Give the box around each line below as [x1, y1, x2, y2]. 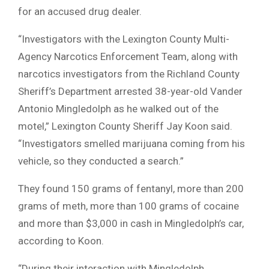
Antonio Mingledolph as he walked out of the [18, 102, 219, 115]
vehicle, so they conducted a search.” [18, 154, 184, 167]
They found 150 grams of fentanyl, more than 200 [18, 182, 244, 195]
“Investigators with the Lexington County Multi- [18, 32, 229, 45]
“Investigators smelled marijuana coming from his [18, 137, 245, 150]
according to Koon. [18, 234, 104, 247]
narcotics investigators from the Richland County [18, 67, 240, 80]
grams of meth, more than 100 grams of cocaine [18, 199, 239, 212]
